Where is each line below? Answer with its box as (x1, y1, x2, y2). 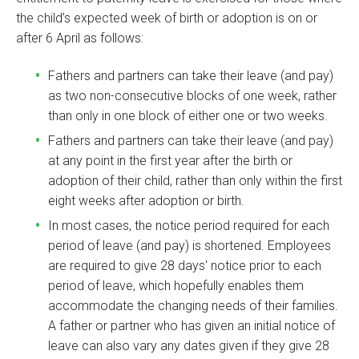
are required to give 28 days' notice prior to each (48, 258, 321, 274)
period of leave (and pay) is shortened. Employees (48, 238, 331, 254)
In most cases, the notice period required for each (48, 218, 329, 234)
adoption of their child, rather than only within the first (48, 173, 342, 189)
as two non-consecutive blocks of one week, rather (48, 88, 337, 104)
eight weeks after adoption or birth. (48, 193, 244, 209)
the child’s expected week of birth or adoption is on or (16, 10, 317, 26)
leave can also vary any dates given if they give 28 (48, 338, 329, 354)
